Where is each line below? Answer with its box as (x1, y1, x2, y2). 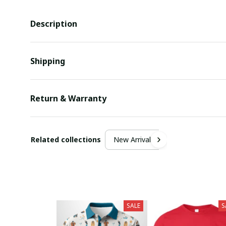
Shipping (30, 55, 65, 67)
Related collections (31, 134, 101, 144)
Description (30, 18, 77, 29)
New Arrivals (114, 134, 154, 144)
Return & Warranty (30, 92, 106, 104)
